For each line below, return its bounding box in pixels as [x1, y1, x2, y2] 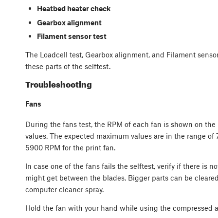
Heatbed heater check [36, 4, 110, 13]
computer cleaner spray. [25, 185, 104, 194]
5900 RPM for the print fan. [25, 143, 117, 152]
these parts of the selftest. [25, 61, 110, 71]
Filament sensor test [36, 31, 107, 40]
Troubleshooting [25, 79, 92, 90]
